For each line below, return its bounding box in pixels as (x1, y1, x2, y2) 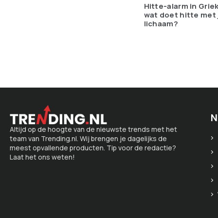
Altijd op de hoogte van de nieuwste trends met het (10, 125, 177, 134)
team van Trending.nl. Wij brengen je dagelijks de (10, 134, 167, 144)
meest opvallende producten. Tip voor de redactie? (10, 143, 176, 153)
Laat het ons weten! (10, 152, 75, 162)
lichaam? (144, 18, 178, 29)
